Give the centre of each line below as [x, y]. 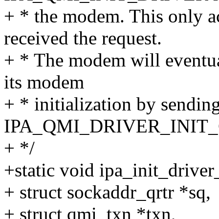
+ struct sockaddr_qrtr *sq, [107, 192]
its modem [44, 82]
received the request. [83, 38]
